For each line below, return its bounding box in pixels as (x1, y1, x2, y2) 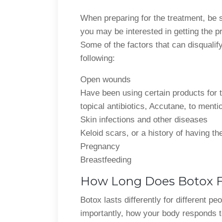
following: (80, 53, 115, 63)
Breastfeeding (80, 155, 131, 165)
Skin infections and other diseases (80, 114, 208, 124)
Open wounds (80, 74, 131, 84)
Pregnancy (80, 141, 120, 151)
